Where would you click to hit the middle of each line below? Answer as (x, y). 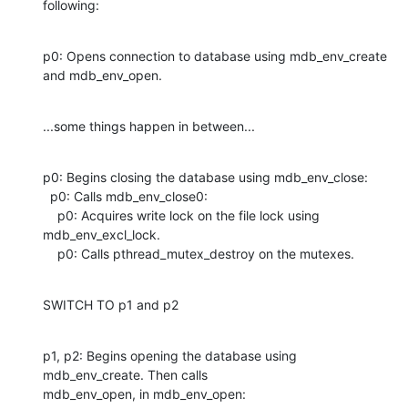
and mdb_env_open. (102, 75)
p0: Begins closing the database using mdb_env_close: (205, 177)
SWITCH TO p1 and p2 (111, 304)
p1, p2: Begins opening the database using (170, 355)
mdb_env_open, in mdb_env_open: (146, 393)
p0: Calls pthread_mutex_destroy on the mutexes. (206, 253)
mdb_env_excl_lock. (102, 234)
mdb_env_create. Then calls (125, 374)
